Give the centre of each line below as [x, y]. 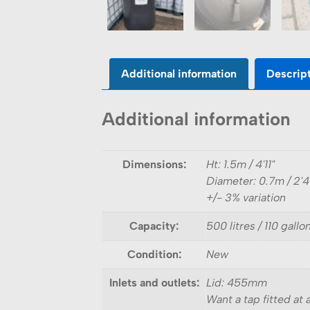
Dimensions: [154, 165]
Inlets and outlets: [154, 283]
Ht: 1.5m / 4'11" [240, 165]
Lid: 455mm [237, 283]
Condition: [154, 255]
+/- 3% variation [246, 198]
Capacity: [154, 226]
